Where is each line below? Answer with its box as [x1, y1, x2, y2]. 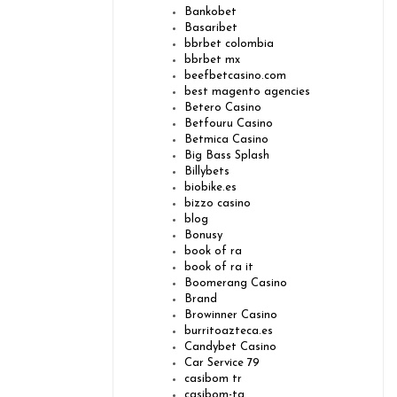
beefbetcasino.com [184, 70, 286, 82]
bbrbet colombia [184, 38, 274, 51]
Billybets [184, 166, 230, 178]
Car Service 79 [184, 357, 260, 370]
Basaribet [184, 22, 237, 35]
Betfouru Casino [184, 118, 273, 130]
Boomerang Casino [184, 277, 287, 290]
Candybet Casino [184, 341, 276, 354]
